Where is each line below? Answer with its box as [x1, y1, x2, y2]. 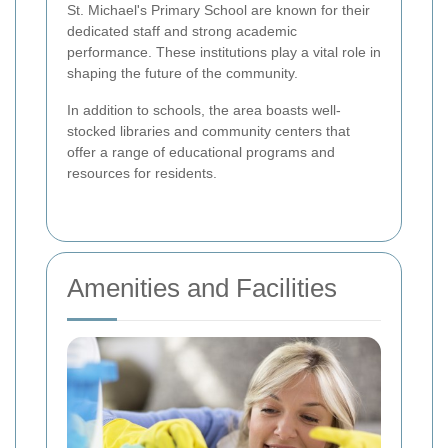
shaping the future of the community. [67, 64, 298, 81]
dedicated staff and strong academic [67, 22, 297, 39]
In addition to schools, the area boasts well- [67, 101, 341, 118]
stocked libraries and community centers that [67, 122, 350, 139]
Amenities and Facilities [67, 272, 337, 303]
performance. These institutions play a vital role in [67, 43, 381, 60]
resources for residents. [67, 164, 217, 181]
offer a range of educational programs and [67, 143, 335, 160]
